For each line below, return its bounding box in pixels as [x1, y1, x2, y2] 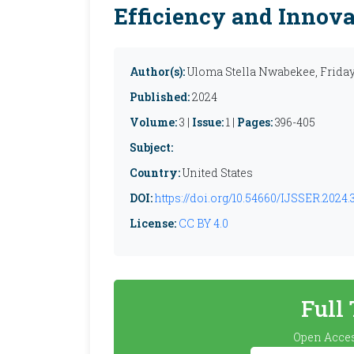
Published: [130, 89, 190, 104]
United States [180, 165, 253, 180]
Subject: [130, 140, 173, 155]
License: [130, 216, 176, 231]
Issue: [192, 115, 224, 130]
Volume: [130, 115, 177, 130]
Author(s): [130, 64, 185, 79]
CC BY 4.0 [179, 216, 228, 231]
